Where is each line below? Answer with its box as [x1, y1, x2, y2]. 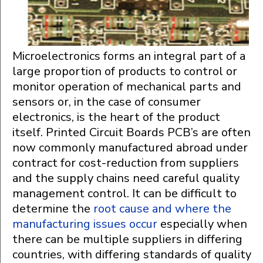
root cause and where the [90, 200, 231, 217]
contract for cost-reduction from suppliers [12, 154, 239, 171]
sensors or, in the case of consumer [12, 93, 201, 110]
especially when [157, 215, 247, 232]
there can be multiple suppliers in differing [12, 231, 242, 247]
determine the [12, 200, 90, 217]
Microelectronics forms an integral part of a [12, 48, 245, 64]
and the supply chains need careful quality [12, 170, 240, 186]
